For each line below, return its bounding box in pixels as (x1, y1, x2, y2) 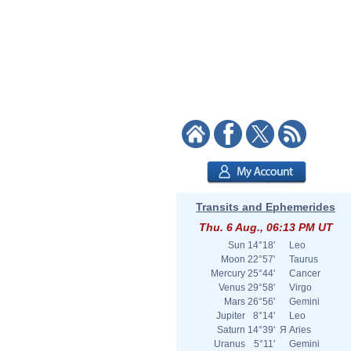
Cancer (289, 268, 320, 279)
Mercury (211, 268, 245, 279)
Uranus (214, 338, 245, 349)
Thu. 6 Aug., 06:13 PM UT (198, 221, 333, 233)
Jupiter (216, 310, 245, 321)
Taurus (289, 254, 318, 265)
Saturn (217, 324, 245, 335)
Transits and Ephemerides (196, 201, 335, 213)
